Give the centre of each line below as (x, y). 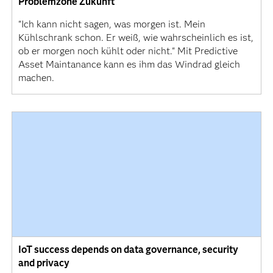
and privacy (44, 263)
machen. (36, 77)
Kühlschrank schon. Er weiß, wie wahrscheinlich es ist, (136, 37)
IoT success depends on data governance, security (128, 250)
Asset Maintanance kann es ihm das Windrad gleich (129, 64)
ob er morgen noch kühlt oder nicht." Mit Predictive (128, 51)
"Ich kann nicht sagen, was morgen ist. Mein (112, 24)
